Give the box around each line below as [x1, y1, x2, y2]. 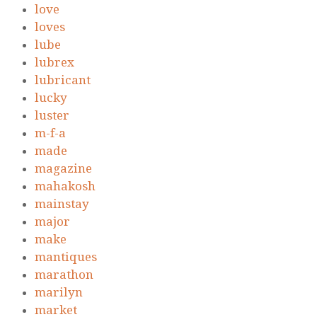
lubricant [35, 73, 91, 88]
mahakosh [35, 179, 96, 194]
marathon [35, 267, 93, 282]
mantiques [35, 250, 97, 265]
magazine [35, 161, 92, 176]
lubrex [35, 55, 74, 70]
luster [35, 108, 69, 123]
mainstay [35, 197, 89, 212]
